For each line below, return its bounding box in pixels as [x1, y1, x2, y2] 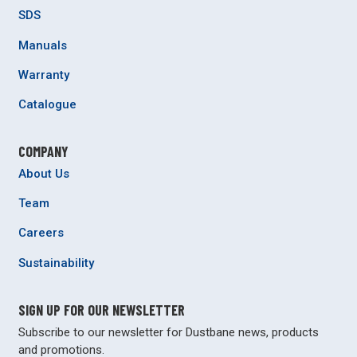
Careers [18, 226, 64, 241]
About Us [18, 167, 69, 182]
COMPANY [18, 143, 69, 160]
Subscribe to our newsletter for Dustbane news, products [18, 324, 319, 339]
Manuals [18, 37, 67, 53]
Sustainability [18, 255, 94, 270]
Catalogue [18, 97, 76, 112]
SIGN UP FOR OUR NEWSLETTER [18, 300, 185, 319]
